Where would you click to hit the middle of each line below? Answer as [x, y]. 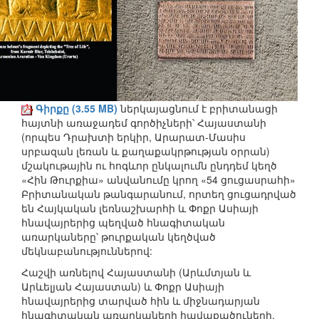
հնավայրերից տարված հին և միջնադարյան [141, 301]
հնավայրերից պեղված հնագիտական [123, 223]
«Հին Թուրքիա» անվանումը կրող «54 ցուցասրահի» [158, 180]
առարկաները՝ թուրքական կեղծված [119, 237]
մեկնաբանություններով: [87, 251]
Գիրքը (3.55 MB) [77, 109]
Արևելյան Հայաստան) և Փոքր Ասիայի [123, 287]
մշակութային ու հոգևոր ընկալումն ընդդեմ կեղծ [149, 166]
